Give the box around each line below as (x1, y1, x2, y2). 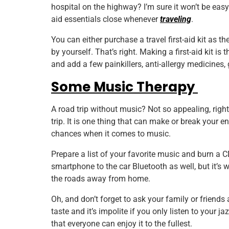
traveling (160, 14, 191, 25)
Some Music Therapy (51, 78, 198, 97)
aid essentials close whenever (51, 14, 160, 25)
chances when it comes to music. (51, 129, 173, 139)
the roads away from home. (51, 174, 152, 184)
